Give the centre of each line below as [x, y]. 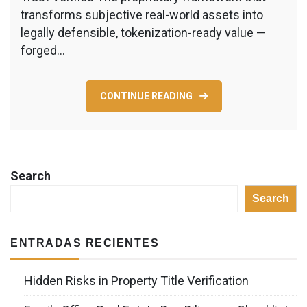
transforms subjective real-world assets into [142, 14]
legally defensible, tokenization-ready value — [143, 32]
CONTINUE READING [146, 96]
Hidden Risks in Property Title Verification [136, 280]
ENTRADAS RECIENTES [85, 243]
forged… [43, 50]
